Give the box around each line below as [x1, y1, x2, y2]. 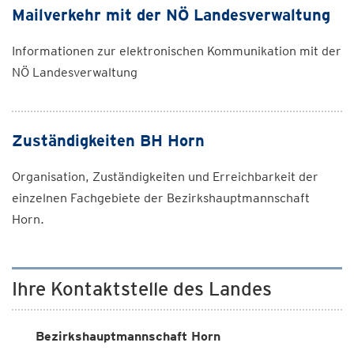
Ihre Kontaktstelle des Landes [12, 277, 272, 300]
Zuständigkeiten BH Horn [12, 131, 205, 150]
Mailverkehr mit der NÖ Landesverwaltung [12, 6, 330, 24]
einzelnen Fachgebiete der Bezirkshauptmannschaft [12, 190, 310, 205]
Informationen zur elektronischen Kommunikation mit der [12, 43, 341, 58]
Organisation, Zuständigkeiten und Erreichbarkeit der [12, 169, 318, 184]
